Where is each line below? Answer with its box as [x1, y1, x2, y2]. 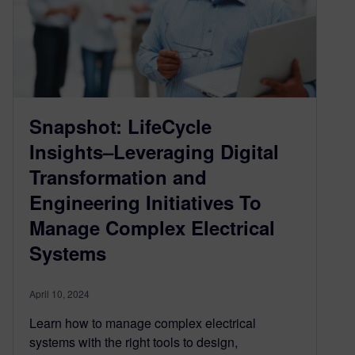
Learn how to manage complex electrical [29, 313, 256, 332]
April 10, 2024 [29, 286, 90, 300]
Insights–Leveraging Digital [29, 137, 279, 165]
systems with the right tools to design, [29, 332, 238, 351]
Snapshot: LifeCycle [29, 112, 212, 139]
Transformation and [29, 162, 207, 190]
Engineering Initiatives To [29, 188, 261, 216]
